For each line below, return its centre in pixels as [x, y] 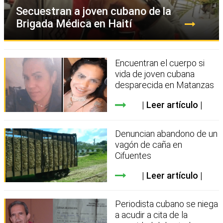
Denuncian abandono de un [167, 133]
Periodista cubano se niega [167, 204]
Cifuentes [133, 155]
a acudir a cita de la [152, 215]
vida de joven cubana [155, 74]
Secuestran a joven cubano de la [94, 11]
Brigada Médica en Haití [74, 24]
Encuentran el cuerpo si [160, 63]
